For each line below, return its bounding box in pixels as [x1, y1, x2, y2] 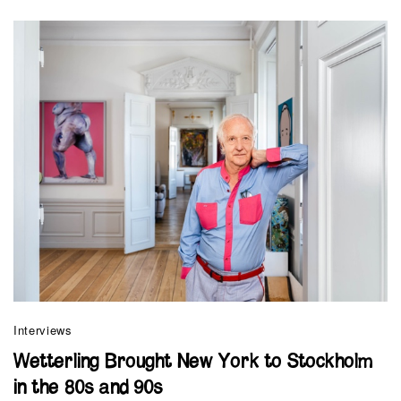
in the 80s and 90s [13, 379, 163, 398]
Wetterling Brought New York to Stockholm [13, 353, 373, 372]
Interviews [13, 321, 73, 339]
